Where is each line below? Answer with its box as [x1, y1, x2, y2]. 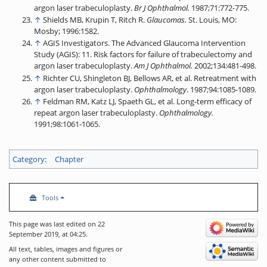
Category [13, 153, 45, 164]
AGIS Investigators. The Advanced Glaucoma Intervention [42, 38, 246, 49]
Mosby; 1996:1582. [33, 26, 99, 37]
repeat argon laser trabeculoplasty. [33, 107, 159, 118]
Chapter [55, 153, 84, 164]
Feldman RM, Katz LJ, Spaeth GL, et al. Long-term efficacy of [42, 95, 252, 107]
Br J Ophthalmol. [133, 2, 190, 13]
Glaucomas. [146, 14, 187, 26]
